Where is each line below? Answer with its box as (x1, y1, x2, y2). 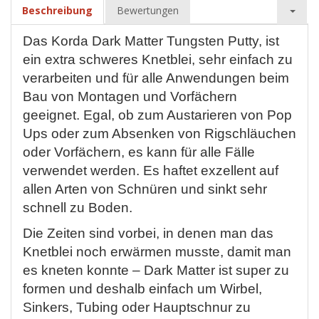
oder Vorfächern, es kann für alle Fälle (23, 145, 255, 159)
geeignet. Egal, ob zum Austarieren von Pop (23, 108, 292, 122)
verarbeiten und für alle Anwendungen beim (23, 70, 289, 85)
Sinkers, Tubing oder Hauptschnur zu (23, 300, 251, 315)
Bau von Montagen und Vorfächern (23, 89, 237, 104)
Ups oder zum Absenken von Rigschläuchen (23, 126, 296, 141)
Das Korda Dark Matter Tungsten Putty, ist (23, 33, 279, 48)
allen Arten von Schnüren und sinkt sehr (23, 182, 267, 197)
